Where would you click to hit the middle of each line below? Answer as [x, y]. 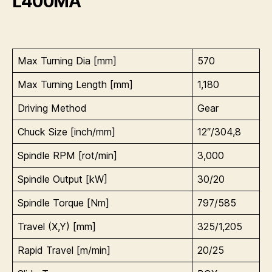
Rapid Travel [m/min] [64, 250]
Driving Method [52, 108]
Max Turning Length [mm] [75, 84]
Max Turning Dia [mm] [67, 60]
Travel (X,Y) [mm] [57, 226]
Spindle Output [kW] [63, 179]
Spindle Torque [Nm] [63, 202]
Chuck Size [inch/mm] [66, 131]
